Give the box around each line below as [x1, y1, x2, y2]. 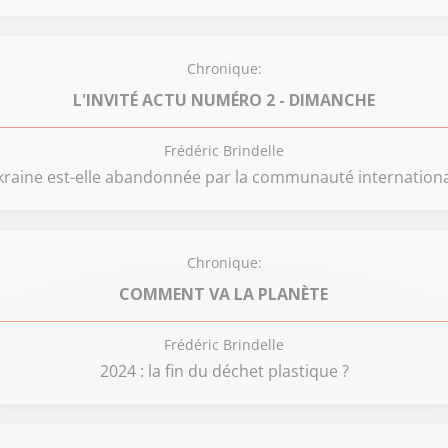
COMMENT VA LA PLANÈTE [119, 282, 329, 305]
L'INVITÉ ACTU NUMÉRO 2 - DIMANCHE [72, 88, 375, 111]
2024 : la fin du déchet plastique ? [99, 360, 349, 382]
